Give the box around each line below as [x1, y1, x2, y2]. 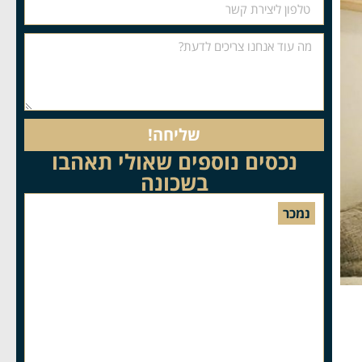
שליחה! [148, 124, 201, 146]
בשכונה [140, 168, 208, 198]
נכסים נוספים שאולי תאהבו [51, 147, 297, 177]
